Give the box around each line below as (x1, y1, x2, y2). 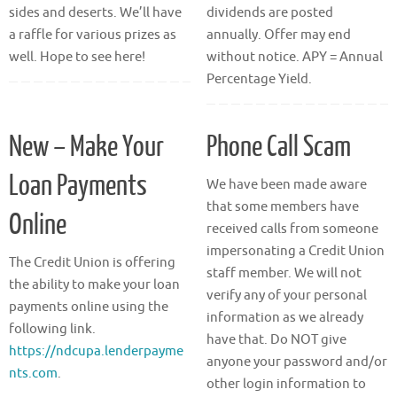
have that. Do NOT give (206, 331, 346, 348)
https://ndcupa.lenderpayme (9, 342, 183, 360)
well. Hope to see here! (9, 49, 145, 66)
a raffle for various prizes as (9, 27, 176, 44)
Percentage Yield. (206, 71, 312, 89)
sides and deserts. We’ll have (9, 4, 182, 22)
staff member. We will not (206, 264, 362, 282)
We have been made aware (206, 175, 367, 193)
